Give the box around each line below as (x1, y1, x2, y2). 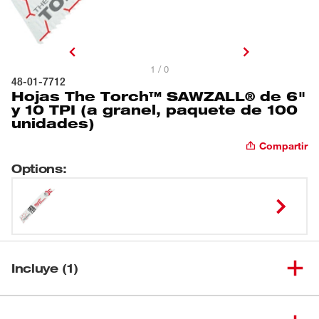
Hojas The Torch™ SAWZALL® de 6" (11, 88, 306, 104)
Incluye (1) (11, 261, 78, 276)
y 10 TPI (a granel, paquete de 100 (11, 101, 298, 117)
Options (11, 161, 63, 176)
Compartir (259, 140, 308, 152)
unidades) (11, 115, 95, 131)
